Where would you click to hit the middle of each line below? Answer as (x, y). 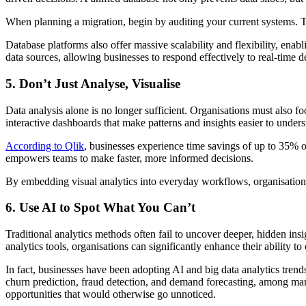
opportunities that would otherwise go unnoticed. (111, 294)
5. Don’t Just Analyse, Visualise (93, 83)
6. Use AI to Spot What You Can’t (100, 208)
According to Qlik (45, 145)
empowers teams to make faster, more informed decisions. (129, 158)
